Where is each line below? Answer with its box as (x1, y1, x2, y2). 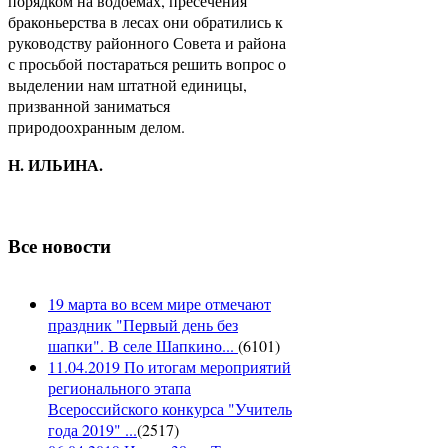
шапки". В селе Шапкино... (48, 335, 238, 357)
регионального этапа (48, 377, 191, 399)
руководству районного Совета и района (8, 31, 286, 53)
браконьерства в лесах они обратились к (8, 10, 283, 32)
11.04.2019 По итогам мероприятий (48, 356, 291, 378)
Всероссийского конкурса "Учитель (48, 398, 292, 420)
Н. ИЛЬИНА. (8, 152, 112, 176)
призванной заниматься (8, 94, 170, 116)
